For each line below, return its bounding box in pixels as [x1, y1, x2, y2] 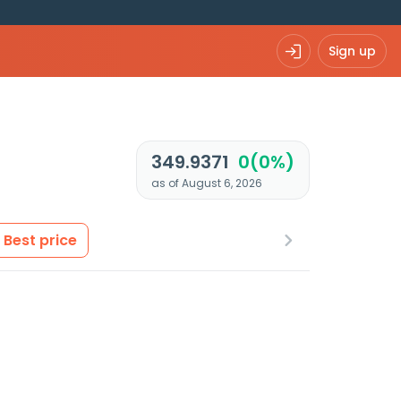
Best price [4, 230, 77, 251]
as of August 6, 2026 [150, 175, 262, 191]
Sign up [328, 41, 376, 60]
